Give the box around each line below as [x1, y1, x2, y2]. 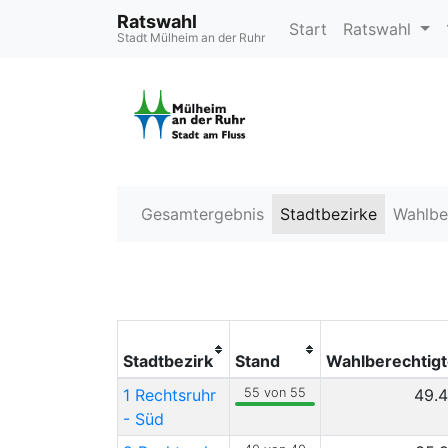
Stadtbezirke [280, 204, 377, 224]
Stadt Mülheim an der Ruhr [117, 30, 265, 45]
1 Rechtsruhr [122, 385, 216, 405]
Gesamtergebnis [141, 204, 264, 224]
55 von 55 [244, 385, 306, 400]
